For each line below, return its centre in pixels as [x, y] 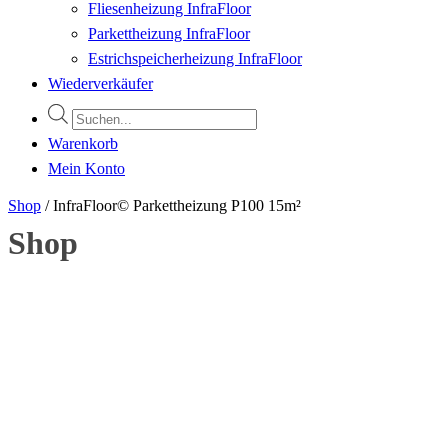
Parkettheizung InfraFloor [169, 33]
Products [98, 115]
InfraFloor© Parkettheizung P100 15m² [177, 205]
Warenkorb [83, 143]
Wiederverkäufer [100, 83]
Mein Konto [86, 168]
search [91, 140]
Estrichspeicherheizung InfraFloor [195, 58]
